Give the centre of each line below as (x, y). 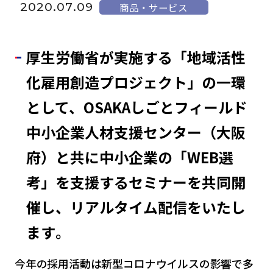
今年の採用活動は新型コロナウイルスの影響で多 (134, 263)
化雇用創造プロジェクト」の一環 (136, 82)
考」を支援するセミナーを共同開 (136, 182)
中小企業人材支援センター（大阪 (136, 132)
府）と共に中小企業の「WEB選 (129, 157)
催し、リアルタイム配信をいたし (136, 207)
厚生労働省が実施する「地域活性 (136, 57)
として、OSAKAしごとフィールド (136, 107)
